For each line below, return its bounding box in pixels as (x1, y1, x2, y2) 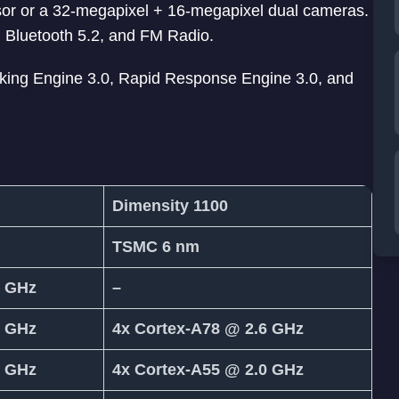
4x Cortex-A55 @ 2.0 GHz (112, 361, 304, 379)
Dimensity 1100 (112, 197, 228, 216)
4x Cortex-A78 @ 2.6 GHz (112, 320, 304, 338)
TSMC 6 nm (112, 238, 199, 256)
